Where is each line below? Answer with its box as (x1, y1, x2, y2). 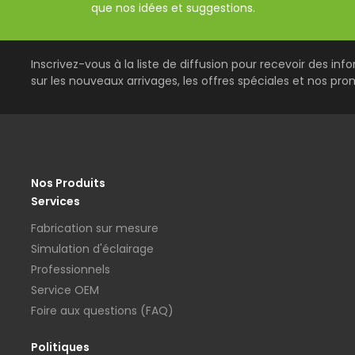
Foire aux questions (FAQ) (31, 303, 174, 319)
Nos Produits (31, 175, 105, 192)
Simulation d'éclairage (31, 241, 154, 258)
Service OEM (31, 282, 99, 299)
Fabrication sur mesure (31, 220, 158, 237)
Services (31, 193, 80, 210)
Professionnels (31, 261, 110, 278)
